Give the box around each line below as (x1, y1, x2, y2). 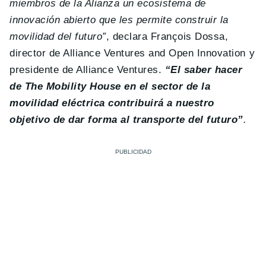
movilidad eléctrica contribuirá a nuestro (9, 97, 214, 109)
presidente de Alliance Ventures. (9, 64, 165, 76)
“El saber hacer (164, 64, 243, 76)
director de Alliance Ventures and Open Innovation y (9, 47, 255, 59)
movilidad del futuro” (9, 31, 106, 43)
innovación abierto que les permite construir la (9, 14, 229, 26)
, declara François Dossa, (106, 31, 229, 43)
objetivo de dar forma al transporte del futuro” (9, 114, 243, 126)
